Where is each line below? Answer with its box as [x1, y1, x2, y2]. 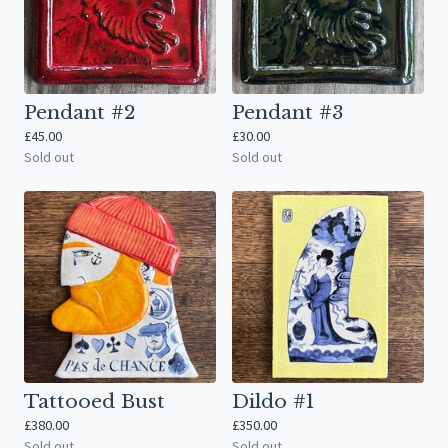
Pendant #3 [232, 100, 343, 124]
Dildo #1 [232, 389, 314, 413]
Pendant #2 [24, 100, 135, 124]
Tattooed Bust [24, 389, 165, 413]
